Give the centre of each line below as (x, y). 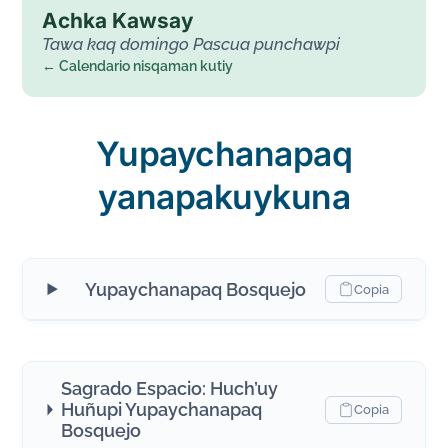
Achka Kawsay (118, 21)
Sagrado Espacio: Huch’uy (170, 389)
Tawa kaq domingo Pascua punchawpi (191, 44)
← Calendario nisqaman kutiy (138, 66)
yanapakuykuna (224, 197)
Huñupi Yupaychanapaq (162, 410)
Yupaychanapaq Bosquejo (196, 289)
